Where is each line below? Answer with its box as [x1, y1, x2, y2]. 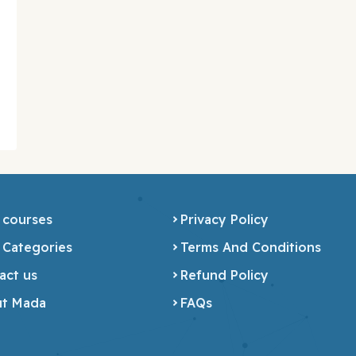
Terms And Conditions [180, 238, 321, 255]
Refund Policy [180, 266, 269, 283]
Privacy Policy [180, 211, 269, 227]
